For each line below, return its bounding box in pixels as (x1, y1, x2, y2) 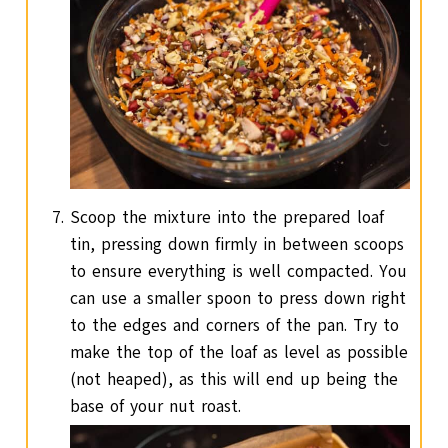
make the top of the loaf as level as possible (70, 341, 409, 365)
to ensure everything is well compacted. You (70, 260, 408, 284)
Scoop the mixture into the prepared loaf (70, 206, 385, 230)
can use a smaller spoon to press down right (70, 287, 407, 311)
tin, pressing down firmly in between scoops (70, 233, 405, 257)
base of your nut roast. (70, 395, 242, 419)
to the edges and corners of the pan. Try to (70, 314, 400, 338)
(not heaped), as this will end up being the (70, 368, 399, 392)
